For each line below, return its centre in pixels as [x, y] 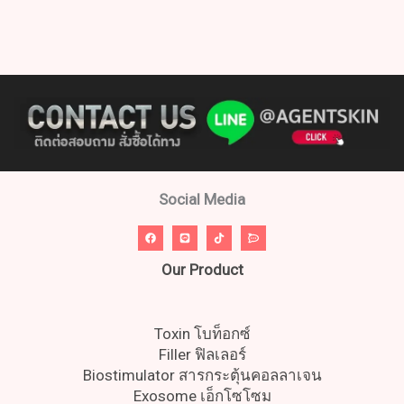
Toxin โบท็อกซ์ [202, 334]
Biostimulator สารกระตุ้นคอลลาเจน [202, 376]
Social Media [202, 200]
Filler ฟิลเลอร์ [202, 355]
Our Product [202, 270]
